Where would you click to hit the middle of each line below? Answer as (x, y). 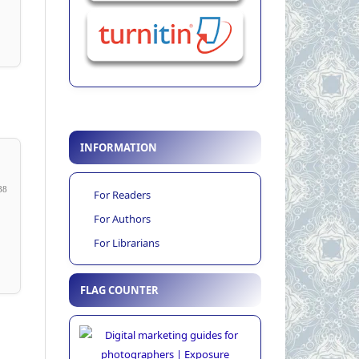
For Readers (122, 195)
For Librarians (127, 243)
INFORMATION (119, 148)
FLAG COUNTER (119, 290)
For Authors (122, 219)
